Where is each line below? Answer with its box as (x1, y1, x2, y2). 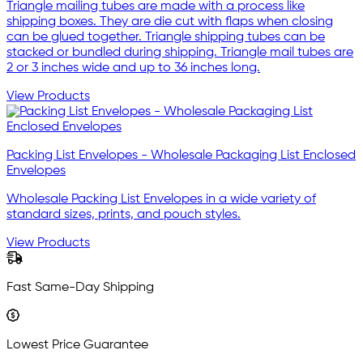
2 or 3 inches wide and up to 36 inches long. (6, 62, 260, 75)
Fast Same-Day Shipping (6, 281, 154, 295)
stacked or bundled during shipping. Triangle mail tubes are (6, 46, 353, 60)
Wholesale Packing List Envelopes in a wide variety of (6, 193, 316, 207)
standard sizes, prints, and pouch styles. (6, 208, 241, 222)
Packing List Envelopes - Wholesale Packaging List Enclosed (6, 149, 356, 163)
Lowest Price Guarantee (6, 339, 148, 352)
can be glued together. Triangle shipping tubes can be (6, 31, 325, 45)
